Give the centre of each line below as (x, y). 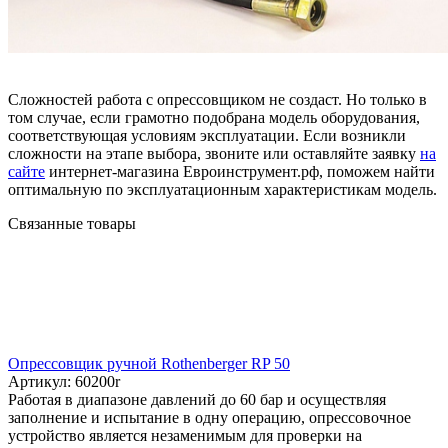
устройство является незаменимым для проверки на (185, 435)
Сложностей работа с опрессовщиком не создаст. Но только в (217, 99)
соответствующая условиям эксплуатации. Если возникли (207, 135)
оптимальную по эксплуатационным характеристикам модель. (222, 189)
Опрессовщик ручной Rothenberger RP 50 (149, 363)
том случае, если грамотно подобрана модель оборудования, (214, 117)
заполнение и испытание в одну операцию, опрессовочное (209, 417)
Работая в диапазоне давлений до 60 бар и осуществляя (197, 399)
